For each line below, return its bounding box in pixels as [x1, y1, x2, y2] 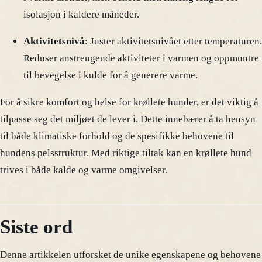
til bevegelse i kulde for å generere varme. [23, 69, 198, 81]
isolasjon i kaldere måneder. [23, 9, 139, 20]
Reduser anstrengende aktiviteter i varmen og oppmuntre [23, 52, 259, 64]
